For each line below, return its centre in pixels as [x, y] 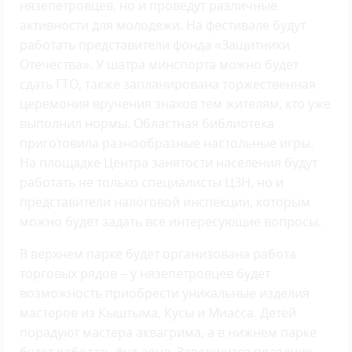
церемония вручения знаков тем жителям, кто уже [175, 104]
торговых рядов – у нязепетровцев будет [145, 274]
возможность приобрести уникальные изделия [165, 293]
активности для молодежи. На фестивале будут [163, 26]
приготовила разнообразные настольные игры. [167, 143]
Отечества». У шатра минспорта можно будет [159, 65]
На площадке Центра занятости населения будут [169, 163]
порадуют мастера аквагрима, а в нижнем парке [168, 333]
